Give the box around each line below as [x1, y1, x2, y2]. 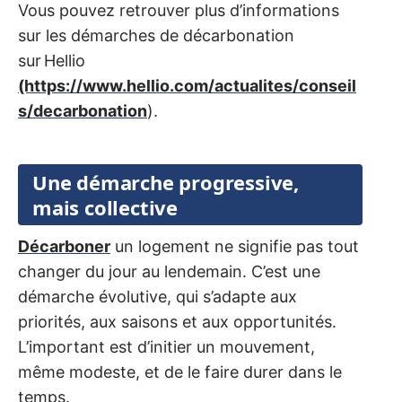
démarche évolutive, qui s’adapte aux [18, 286, 297, 306]
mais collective [32, 193, 179, 221]
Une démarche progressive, [32, 168, 299, 196]
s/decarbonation [18, 101, 147, 121]
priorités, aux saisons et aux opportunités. [18, 311, 336, 331]
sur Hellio [18, 51, 85, 71]
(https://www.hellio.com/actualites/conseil [18, 76, 356, 96]
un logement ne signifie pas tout [110, 236, 359, 256]
